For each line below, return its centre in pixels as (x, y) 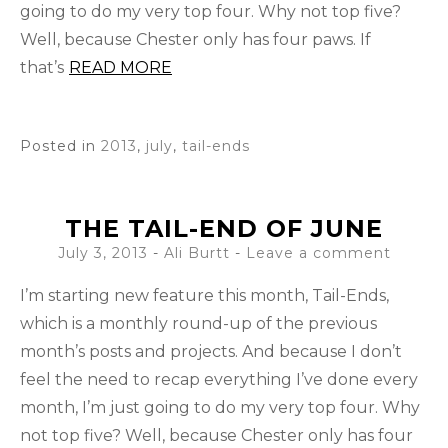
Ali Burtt (196, 253)
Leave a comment (318, 253)
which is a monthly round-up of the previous (198, 324)
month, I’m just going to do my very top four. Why (220, 408)
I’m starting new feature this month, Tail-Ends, (204, 296)
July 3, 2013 (102, 253)
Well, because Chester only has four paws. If (195, 40)
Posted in (60, 146)
